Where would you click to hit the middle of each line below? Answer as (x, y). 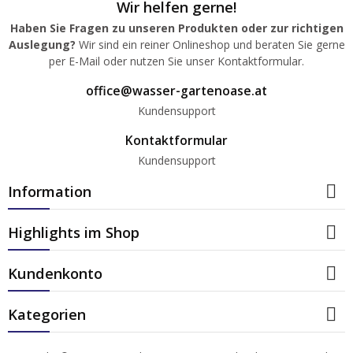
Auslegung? (42, 44)
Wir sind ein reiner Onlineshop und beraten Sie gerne (210, 44)
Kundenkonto (55, 273)
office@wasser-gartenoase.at (176, 90)
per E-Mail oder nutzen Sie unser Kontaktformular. (176, 61)
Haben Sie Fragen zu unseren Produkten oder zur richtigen (176, 28)
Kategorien (47, 314)
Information (50, 191)
